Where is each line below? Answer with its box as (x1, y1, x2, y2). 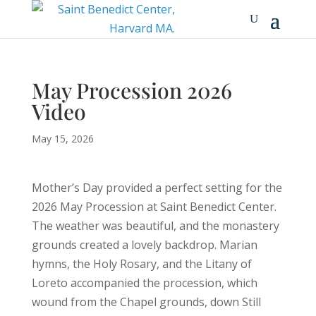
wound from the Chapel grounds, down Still (31, 294, 261, 310)
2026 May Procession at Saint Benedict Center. (31, 199, 276, 214)
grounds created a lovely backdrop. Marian (31, 237, 257, 253)
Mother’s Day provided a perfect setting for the (31, 180, 282, 195)
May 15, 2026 (31, 132, 94, 145)
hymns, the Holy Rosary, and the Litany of (31, 256, 252, 272)
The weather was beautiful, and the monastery (31, 218, 279, 233)
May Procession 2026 (31, 76, 232, 104)
